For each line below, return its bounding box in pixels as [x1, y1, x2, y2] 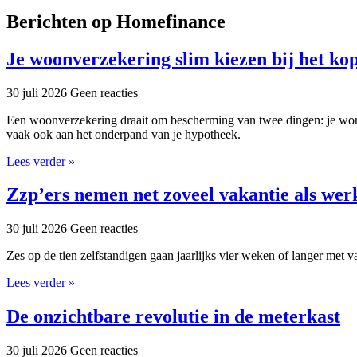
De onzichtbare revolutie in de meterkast [6, 306, 340, 328]
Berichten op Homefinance [6, 10, 226, 32]
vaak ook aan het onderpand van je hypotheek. [6, 127, 241, 141]
